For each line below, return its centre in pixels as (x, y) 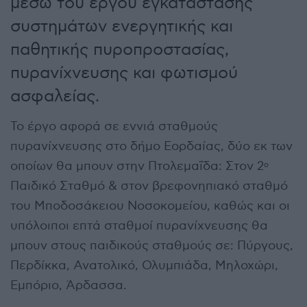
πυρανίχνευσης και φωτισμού (124, 73)
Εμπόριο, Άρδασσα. (69, 285)
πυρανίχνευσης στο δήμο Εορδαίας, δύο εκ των (151, 146)
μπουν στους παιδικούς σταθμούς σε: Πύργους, (152, 245)
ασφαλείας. (55, 96)
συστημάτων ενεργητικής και (122, 26)
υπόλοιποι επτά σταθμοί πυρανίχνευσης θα (139, 225)
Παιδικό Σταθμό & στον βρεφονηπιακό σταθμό (149, 186)
